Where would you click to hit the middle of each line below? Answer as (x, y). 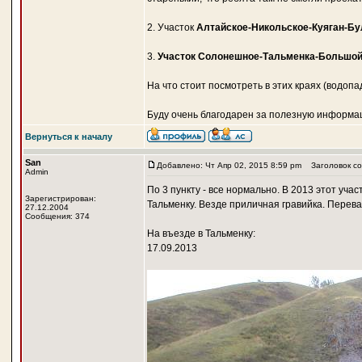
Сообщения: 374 (57, 216)
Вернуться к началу (68, 137)
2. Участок (171, 27)
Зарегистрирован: (60, 198)
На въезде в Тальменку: (201, 234)
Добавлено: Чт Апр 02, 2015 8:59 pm (229, 165)
